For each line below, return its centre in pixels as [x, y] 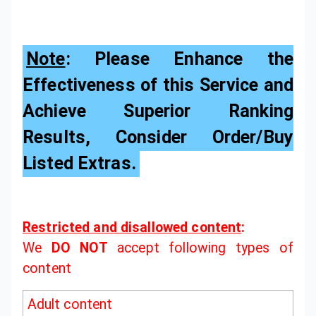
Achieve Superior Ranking [158, 111]
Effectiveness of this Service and [158, 85]
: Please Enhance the [179, 59]
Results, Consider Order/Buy [158, 138]
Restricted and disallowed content [132, 228]
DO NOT [79, 248]
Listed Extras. [79, 164]
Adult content [70, 305]
